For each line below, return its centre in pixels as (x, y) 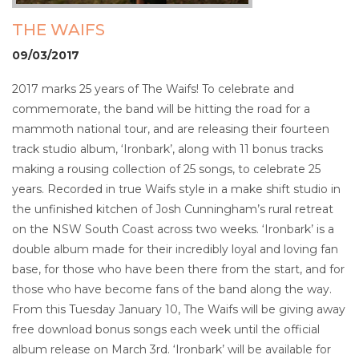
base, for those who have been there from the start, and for (178, 269)
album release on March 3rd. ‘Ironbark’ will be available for (171, 349)
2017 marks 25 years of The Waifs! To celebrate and (153, 89)
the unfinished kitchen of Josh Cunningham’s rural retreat (173, 209)
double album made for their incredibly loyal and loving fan (175, 249)
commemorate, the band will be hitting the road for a (161, 109)
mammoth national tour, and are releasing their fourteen (171, 129)
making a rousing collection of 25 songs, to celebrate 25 (166, 169)
